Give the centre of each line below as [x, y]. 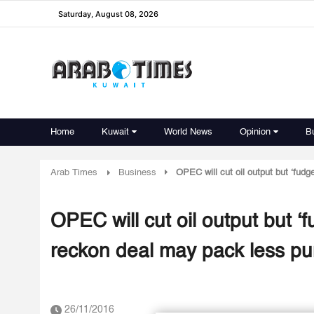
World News [188, 132]
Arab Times [74, 173]
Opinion [255, 132]
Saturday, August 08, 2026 [108, 14]
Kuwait [115, 132]
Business [137, 173]
